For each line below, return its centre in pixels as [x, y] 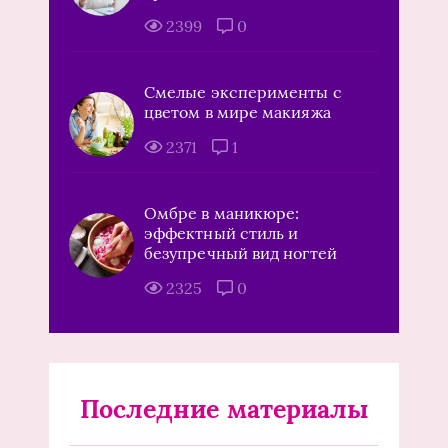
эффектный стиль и [221, 233]
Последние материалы [224, 409]
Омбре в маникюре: [222, 213]
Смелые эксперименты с [243, 92]
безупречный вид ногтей [240, 253]
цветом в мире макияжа [237, 112]
